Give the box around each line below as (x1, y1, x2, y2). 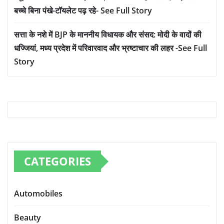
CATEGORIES (24, 153, 91, 169)
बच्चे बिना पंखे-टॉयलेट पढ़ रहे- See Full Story (14, 5, 152, 16)
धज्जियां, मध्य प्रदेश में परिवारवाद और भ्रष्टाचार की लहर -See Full (14, 42, 207, 54)
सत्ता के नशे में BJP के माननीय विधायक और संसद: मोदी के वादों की (14, 29, 201, 40)
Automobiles (14, 188, 62, 199)
